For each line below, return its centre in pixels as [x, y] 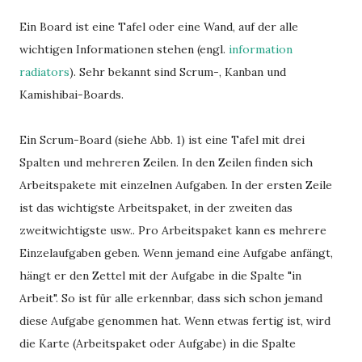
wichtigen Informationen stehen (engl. [124, 49]
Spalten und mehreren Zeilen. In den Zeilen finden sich [166, 162]
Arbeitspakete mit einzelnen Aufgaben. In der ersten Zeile [176, 185]
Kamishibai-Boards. [72, 95]
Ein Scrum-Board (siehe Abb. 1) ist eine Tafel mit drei [162, 140]
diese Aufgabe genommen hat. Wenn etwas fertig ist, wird [175, 321]
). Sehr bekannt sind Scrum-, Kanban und [178, 72]
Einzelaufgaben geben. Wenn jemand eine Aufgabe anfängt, [176, 253]
